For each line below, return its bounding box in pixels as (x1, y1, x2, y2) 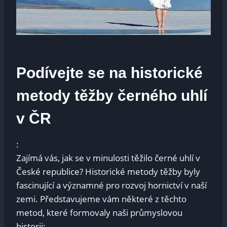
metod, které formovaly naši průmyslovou (16, 206, 182, 218)
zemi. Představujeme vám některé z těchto (16, 193, 186, 205)
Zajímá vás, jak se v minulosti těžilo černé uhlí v (16, 152, 200, 164)
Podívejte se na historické (16, 64, 203, 81)
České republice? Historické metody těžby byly (16, 165, 200, 177)
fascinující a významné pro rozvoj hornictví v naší (16, 179, 207, 191)
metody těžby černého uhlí (16, 87, 207, 104)
